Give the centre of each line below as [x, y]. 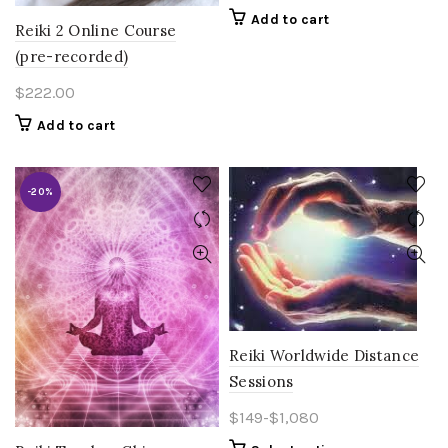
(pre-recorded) [72, 57]
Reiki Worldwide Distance [324, 356]
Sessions [261, 382]
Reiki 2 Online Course [96, 31]
